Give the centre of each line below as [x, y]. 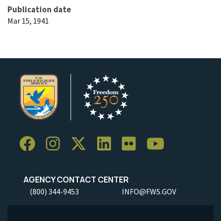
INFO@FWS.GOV [149, 191]
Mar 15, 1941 [28, 20]
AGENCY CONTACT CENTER [74, 179]
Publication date [39, 9]
